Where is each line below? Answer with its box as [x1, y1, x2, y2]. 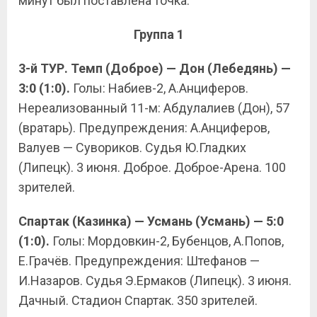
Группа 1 [133, 27, 184, 42]
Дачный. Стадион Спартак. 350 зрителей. [18, 293, 258, 308]
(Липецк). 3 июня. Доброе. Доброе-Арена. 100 [18, 160, 286, 175]
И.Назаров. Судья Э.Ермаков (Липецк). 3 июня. [18, 273, 292, 288]
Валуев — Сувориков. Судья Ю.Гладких [18, 140, 246, 155]
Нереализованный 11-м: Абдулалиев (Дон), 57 [18, 100, 289, 115]
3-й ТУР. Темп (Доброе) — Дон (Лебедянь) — [18, 61, 291, 76]
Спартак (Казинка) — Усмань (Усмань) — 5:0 [18, 214, 284, 229]
